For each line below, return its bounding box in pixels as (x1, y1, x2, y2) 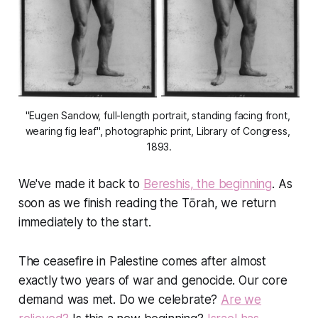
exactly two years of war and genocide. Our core (18, 273, 287, 288)
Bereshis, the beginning (143, 177, 273, 192)
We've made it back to (18, 177, 143, 192)
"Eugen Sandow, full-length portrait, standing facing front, (25, 109, 290, 122)
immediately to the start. (18, 215, 151, 230)
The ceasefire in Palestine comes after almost (18, 254, 267, 269)
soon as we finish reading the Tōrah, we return (18, 196, 276, 211)
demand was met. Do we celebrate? (18, 292, 221, 307)
